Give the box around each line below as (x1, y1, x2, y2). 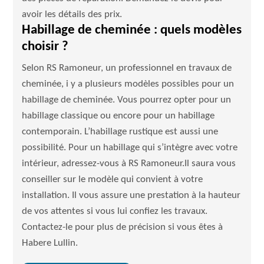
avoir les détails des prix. (22, 9, 123, 19)
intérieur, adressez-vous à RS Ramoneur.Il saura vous (22, 159, 236, 169)
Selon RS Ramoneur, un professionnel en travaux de (22, 63, 232, 73)
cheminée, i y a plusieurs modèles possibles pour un (22, 79, 235, 89)
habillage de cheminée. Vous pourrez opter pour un (22, 95, 232, 105)
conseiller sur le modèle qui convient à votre (22, 174, 203, 184)
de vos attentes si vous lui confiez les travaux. (22, 206, 208, 216)
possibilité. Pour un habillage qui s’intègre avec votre (22, 143, 238, 153)
